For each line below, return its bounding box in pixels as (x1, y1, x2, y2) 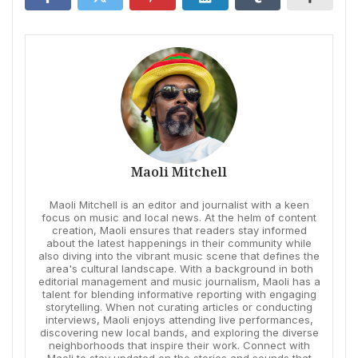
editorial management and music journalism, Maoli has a (38, 275, 320, 288)
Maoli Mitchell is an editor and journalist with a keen (49, 198, 309, 212)
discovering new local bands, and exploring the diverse (39, 326, 319, 340)
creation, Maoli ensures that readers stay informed (51, 224, 307, 237)
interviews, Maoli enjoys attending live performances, (45, 313, 313, 327)
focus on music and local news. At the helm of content (42, 211, 316, 225)
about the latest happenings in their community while (46, 237, 312, 250)
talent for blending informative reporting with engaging (42, 288, 316, 301)
